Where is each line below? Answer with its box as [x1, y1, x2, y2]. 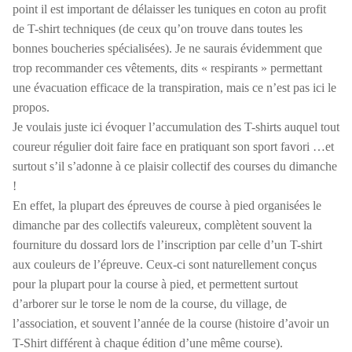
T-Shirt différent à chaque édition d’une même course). [13, 335, 283, 350]
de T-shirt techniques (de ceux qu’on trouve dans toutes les [13, 21, 302, 35]
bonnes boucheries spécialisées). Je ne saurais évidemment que [13, 41, 322, 55]
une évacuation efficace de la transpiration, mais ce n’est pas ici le [13, 80, 336, 94]
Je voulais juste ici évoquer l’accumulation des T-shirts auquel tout [13, 119, 339, 134]
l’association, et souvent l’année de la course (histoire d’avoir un [13, 316, 329, 330]
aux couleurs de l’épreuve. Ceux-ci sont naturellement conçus [13, 257, 317, 271]
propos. [13, 100, 49, 114]
